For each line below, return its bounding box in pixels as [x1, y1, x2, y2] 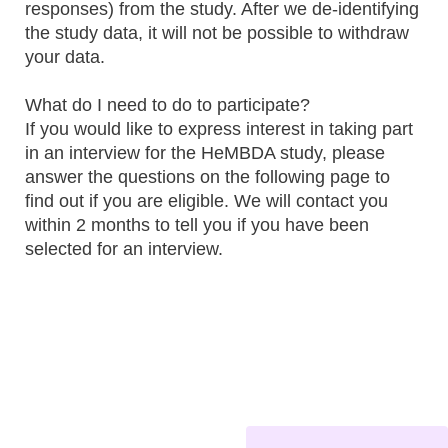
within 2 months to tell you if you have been [25, 215, 369, 235]
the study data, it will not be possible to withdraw [25, 23, 409, 43]
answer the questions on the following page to [25, 167, 390, 187]
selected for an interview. [25, 239, 223, 259]
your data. [25, 47, 105, 67]
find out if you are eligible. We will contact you [25, 191, 388, 211]
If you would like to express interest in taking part [25, 119, 413, 139]
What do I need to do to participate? [25, 95, 310, 115]
